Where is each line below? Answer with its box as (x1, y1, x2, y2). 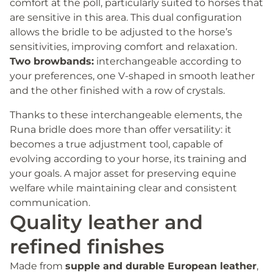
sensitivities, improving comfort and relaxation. (10, 40, 237, 52)
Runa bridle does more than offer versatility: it (10, 123, 232, 135)
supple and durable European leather (65, 260, 257, 272)
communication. (10, 196, 90, 208)
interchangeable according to (94, 55, 241, 67)
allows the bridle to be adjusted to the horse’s (10, 26, 232, 38)
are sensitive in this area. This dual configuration (10, 11, 242, 23)
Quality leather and (10, 210, 203, 234)
